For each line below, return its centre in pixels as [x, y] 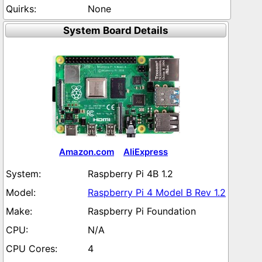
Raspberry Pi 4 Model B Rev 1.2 [157, 192]
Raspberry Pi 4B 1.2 [130, 174]
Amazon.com [87, 152]
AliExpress [146, 152]
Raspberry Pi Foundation [142, 211]
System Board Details [116, 30]
